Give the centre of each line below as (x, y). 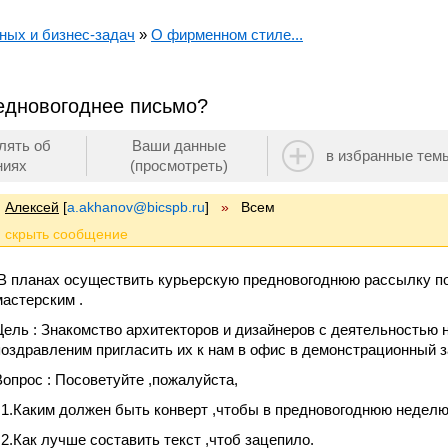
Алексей (32, 207)
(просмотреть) (179, 165)
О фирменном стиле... (227, 34)
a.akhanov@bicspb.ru (136, 207)
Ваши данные (179, 145)
